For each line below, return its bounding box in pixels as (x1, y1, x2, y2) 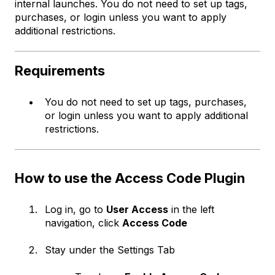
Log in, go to (45, 203, 106, 215)
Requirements (15, 63, 105, 79)
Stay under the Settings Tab (45, 243, 175, 256)
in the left (168, 203, 214, 215)
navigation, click (45, 216, 122, 229)
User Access (106, 203, 168, 215)
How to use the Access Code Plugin (15, 170, 245, 187)
